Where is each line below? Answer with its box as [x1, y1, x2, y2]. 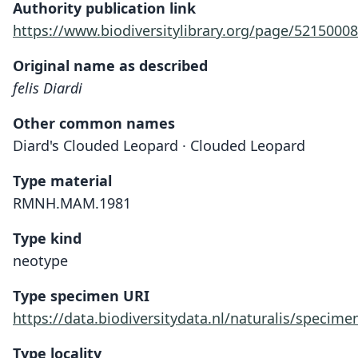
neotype [13, 251, 68, 270]
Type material [13, 171, 112, 190]
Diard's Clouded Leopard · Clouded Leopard [13, 136, 305, 155]
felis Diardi [13, 78, 82, 97]
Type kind [13, 229, 82, 248]
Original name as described [13, 56, 208, 75]
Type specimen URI [13, 286, 149, 305]
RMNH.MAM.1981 [13, 193, 131, 213]
